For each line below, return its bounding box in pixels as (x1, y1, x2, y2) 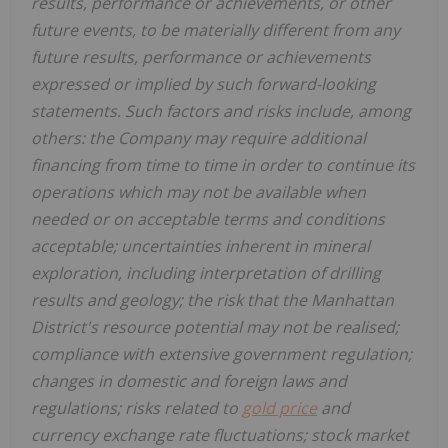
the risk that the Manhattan (187, 288, 394, 311)
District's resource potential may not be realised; (31, 315, 399, 338)
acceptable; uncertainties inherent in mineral (31, 234, 370, 257)
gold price (242, 396, 317, 419)
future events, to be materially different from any (31, 18, 400, 41)
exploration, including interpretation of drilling (31, 261, 381, 284)
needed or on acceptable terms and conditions (31, 207, 385, 230)
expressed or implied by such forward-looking (31, 72, 376, 95)
